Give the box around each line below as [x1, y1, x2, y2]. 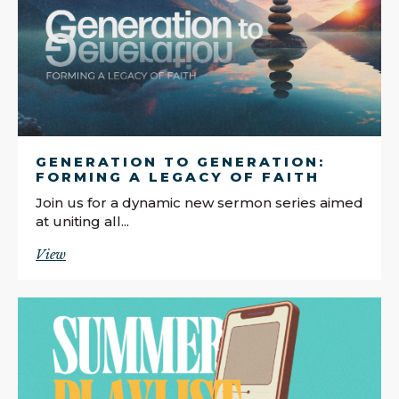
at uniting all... [36, 212, 129, 230]
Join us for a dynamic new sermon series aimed [36, 193, 363, 211]
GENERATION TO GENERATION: [36, 152, 325, 170]
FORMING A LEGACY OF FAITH [36, 167, 320, 185]
